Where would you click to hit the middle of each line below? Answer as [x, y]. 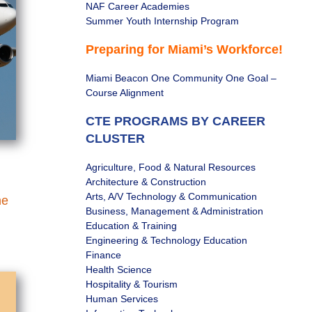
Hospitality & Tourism [131, 284]
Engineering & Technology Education [166, 240]
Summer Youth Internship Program [162, 21]
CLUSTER [115, 138]
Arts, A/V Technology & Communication [171, 196]
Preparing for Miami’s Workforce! [184, 49]
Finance [103, 255]
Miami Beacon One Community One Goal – [181, 78]
